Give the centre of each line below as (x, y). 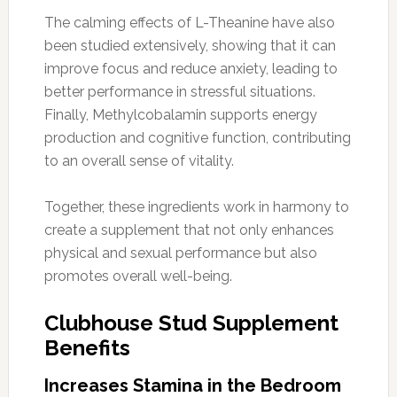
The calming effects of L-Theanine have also (189, 22)
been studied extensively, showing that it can (190, 45)
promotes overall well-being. (138, 276)
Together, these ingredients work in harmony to (196, 206)
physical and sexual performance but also (180, 253)
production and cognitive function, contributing (197, 137)
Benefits (87, 347)
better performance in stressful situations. (179, 91)
